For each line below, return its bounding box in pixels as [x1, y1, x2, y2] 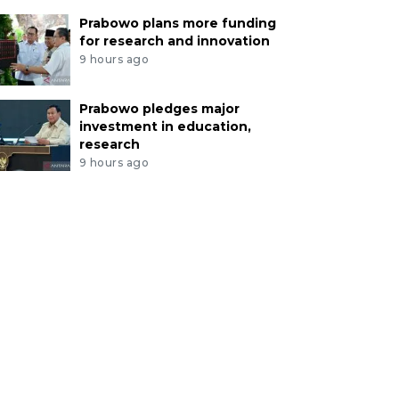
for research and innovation [78, 32, 270, 49]
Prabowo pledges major [78, 100, 240, 117]
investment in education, [78, 118, 251, 134]
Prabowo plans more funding [78, 14, 276, 31]
